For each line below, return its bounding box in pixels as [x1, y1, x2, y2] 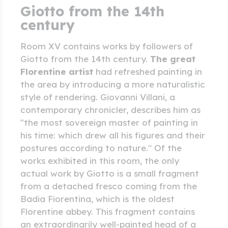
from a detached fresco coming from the [20, 181, 197, 192]
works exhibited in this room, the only [20, 155, 179, 166]
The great [150, 53, 195, 65]
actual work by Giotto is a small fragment [20, 168, 199, 179]
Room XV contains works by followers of [20, 41, 193, 52]
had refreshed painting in [93, 66, 202, 77]
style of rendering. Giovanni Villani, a [20, 92, 175, 103]
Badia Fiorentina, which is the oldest [20, 193, 175, 205]
